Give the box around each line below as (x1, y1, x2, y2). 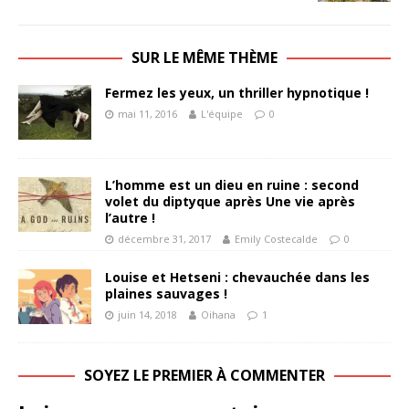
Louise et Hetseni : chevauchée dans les (105, 267, 370, 286)
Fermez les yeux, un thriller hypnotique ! (105, 83, 369, 101)
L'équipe (201, 106, 243, 121)
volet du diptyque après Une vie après (105, 192, 355, 210)
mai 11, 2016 (118, 106, 177, 121)
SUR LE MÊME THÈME (131, 47, 278, 68)
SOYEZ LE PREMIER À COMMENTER (84, 364, 325, 385)
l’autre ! (105, 208, 155, 226)
